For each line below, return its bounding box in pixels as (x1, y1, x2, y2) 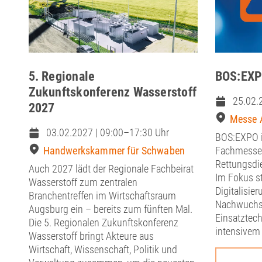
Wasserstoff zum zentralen (28, 176, 137, 189)
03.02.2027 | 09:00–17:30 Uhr (46, 126, 169, 139)
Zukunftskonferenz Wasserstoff (28, 84, 196, 99)
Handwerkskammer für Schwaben (43, 144, 185, 157)
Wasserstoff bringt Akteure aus (28, 230, 154, 243)
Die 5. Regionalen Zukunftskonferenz (28, 216, 178, 229)
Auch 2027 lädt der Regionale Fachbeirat (28, 163, 194, 175)
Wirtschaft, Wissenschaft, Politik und (28, 243, 177, 256)
